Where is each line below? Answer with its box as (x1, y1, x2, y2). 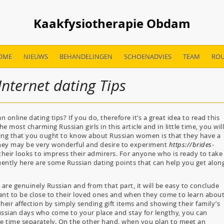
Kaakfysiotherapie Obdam (33, 15, 190, 32)
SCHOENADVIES (123, 52, 171, 61)
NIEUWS (23, 52, 48, 61)
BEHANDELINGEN (59, 52, 112, 61)
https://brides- (168, 140, 214, 149)
